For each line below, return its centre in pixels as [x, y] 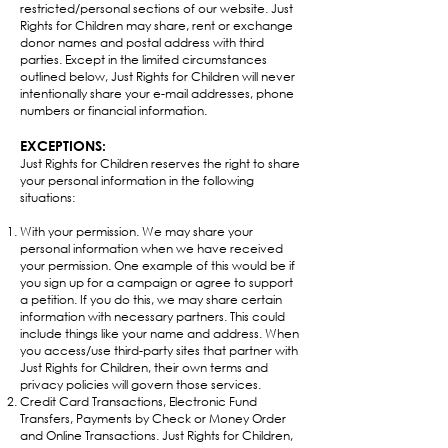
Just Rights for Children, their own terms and [144, 367]
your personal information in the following [137, 180]
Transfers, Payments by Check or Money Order [153, 418]
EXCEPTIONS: [63, 145]
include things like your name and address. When [159, 333]
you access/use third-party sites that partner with [159, 350]
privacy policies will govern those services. [140, 384]
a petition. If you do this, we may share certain [151, 299]
